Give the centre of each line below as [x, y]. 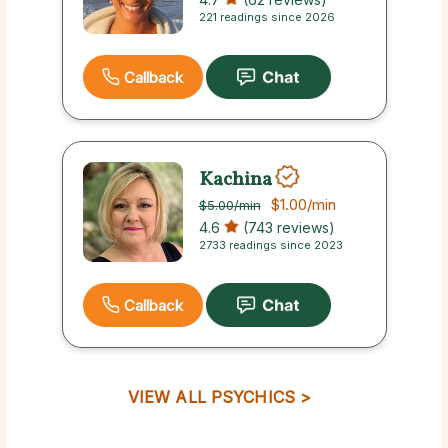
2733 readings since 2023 [270, 245]
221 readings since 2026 [266, 17]
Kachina [235, 179]
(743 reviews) [286, 228]
